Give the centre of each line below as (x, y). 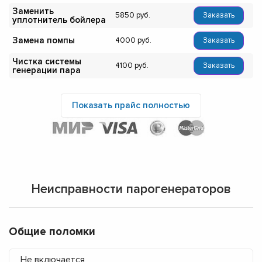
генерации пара (46, 70)
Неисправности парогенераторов (131, 189)
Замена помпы (44, 41)
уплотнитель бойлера (59, 20)
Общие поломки (52, 232)
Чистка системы (47, 61)
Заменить (33, 11)
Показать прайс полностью (131, 106)
